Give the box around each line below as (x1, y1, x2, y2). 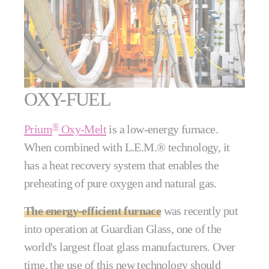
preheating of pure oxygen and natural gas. (24, 177, 220, 190)
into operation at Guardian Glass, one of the (24, 222, 222, 236)
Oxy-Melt (58, 122, 107, 136)
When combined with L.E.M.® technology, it (24, 141, 230, 154)
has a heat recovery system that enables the (24, 159, 219, 172)
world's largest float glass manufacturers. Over (24, 240, 235, 254)
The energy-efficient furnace (24, 204, 162, 218)
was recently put (161, 204, 238, 218)
